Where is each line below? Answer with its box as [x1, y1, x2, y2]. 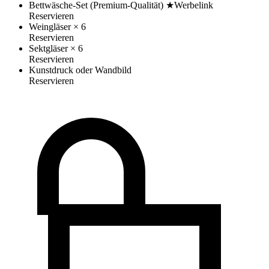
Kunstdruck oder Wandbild [29, 65, 131, 76]
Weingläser [29, 22, 71, 32]
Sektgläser [29, 43, 68, 54]
